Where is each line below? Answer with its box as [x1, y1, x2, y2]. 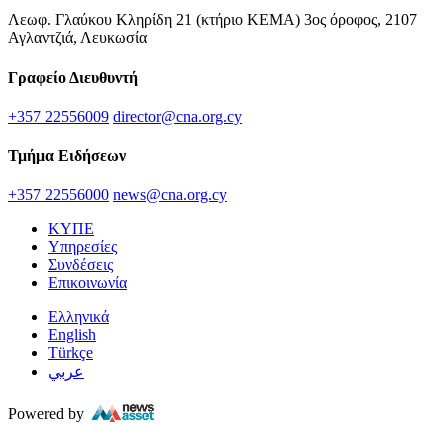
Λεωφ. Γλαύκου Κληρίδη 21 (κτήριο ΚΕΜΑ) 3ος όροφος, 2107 [8, 11, 417, 29]
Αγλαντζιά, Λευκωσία [8, 29, 147, 47]
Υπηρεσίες [48, 238, 117, 256]
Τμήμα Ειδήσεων [8, 147, 126, 165]
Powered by [8, 405, 84, 423]
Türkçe [48, 344, 93, 362]
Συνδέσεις [48, 256, 113, 274]
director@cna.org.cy [113, 107, 242, 125]
